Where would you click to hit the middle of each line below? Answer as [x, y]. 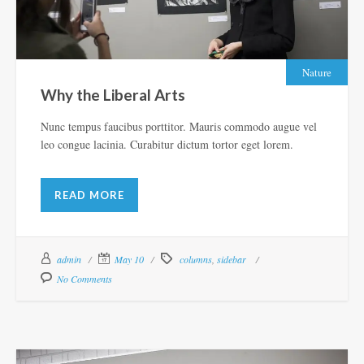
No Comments [84, 278]
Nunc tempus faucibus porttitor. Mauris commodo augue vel [179, 126]
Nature [317, 72]
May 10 [129, 259]
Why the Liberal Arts [113, 94]
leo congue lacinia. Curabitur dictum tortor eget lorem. [167, 144]
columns [196, 259]
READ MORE [89, 195]
